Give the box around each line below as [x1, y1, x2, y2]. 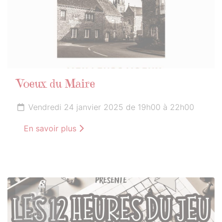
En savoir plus [24, 123, 79, 134]
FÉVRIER [26, 203, 49, 210]
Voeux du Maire [17, 79, 95, 91]
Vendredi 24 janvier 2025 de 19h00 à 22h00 [28, 102, 194, 112]
